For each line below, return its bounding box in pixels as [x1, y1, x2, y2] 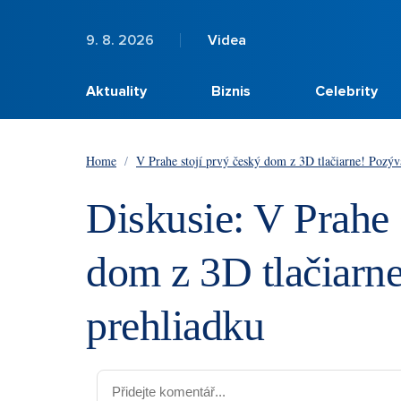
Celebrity [315, 82, 379, 100]
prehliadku [86, 302, 264, 349]
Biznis [211, 82, 252, 100]
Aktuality [86, 82, 147, 100]
